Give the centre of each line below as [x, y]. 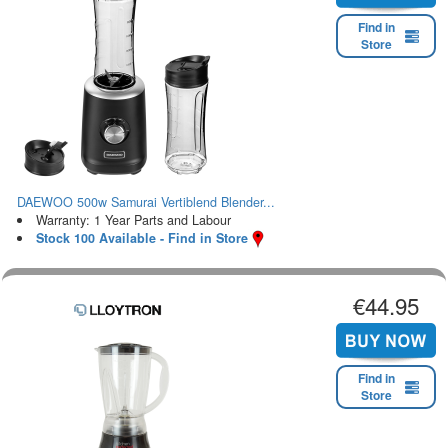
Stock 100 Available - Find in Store [141, 237]
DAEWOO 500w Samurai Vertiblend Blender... [146, 201]
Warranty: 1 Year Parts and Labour [133, 219]
